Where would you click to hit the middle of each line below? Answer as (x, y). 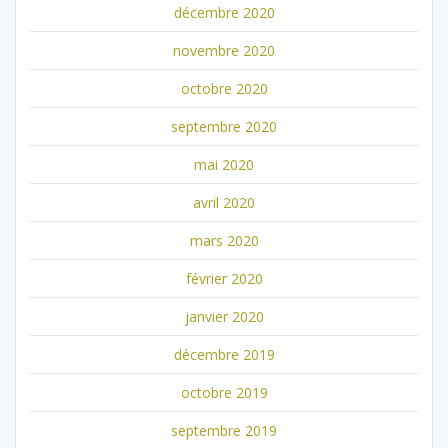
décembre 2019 (224, 354)
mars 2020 (224, 240)
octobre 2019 (224, 392)
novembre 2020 (224, 50)
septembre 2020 (224, 126)
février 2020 (224, 278)
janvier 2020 (224, 316)
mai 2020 (224, 164)
